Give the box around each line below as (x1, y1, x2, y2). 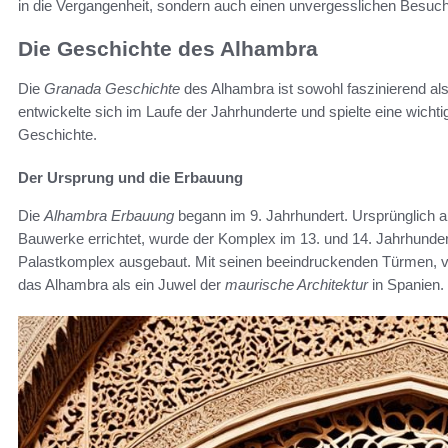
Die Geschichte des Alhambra (18, 37, 318, 61)
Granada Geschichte (44, 80, 180, 98)
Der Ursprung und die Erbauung (18, 169, 243, 187)
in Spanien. (368, 276, 444, 294)
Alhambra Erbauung (44, 207, 174, 225)
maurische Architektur (225, 276, 368, 294)
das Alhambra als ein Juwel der (18, 276, 225, 294)
